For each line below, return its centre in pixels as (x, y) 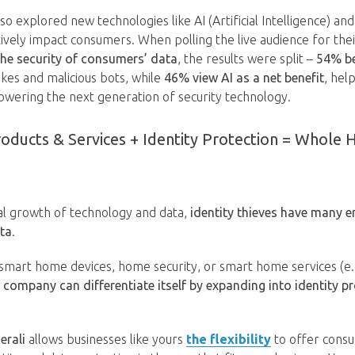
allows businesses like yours (107, 339)
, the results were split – (247, 59)
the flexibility (229, 339)
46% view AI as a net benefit (244, 78)
